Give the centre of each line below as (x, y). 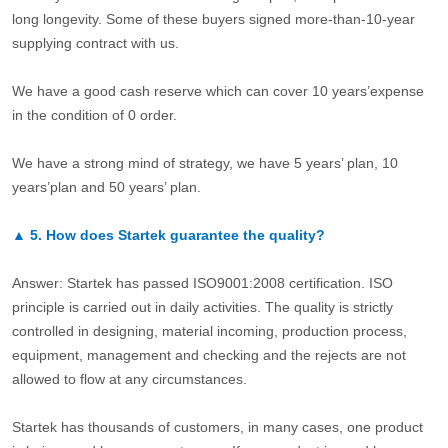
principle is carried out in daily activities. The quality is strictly (202, 306)
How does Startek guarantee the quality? (185, 234)
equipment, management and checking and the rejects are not (208, 354)
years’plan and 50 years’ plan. (106, 186)
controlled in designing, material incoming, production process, (209, 330)
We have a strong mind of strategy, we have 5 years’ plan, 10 (204, 162)
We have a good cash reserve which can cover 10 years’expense (217, 90)
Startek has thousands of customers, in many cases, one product (217, 426)
